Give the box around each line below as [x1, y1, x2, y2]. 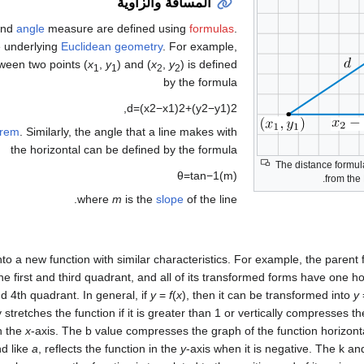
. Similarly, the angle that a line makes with [19, 124, 238, 138]
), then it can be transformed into [182, 288, 353, 302]
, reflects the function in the [38, 342, 180, 356]
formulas [189, 22, 235, 36]
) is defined [180, 58, 238, 71]
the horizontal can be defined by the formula [11, 142, 238, 156]
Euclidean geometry [61, 40, 163, 54]
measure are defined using [45, 22, 190, 36]
